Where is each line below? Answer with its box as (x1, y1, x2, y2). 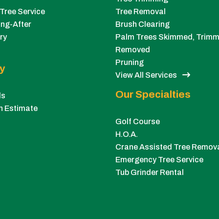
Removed (115, 45, 150, 54)
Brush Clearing (115, 20, 170, 29)
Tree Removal (115, 7, 166, 16)
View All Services (115, 71, 178, 80)
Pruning (115, 58, 144, 67)
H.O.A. (115, 130, 138, 139)
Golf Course (115, 117, 160, 126)
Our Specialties (115, 89, 191, 100)
